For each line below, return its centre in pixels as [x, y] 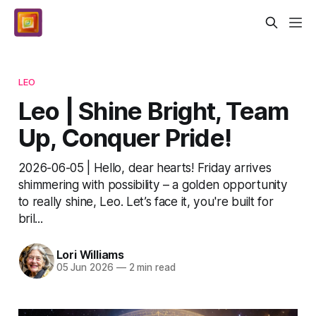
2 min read [151, 268]
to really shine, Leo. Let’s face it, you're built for [146, 201]
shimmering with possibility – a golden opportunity [153, 184]
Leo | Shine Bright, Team [153, 110]
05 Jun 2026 [85, 268]
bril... [30, 218]
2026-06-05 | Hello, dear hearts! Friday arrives [145, 167]
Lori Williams [90, 255]
